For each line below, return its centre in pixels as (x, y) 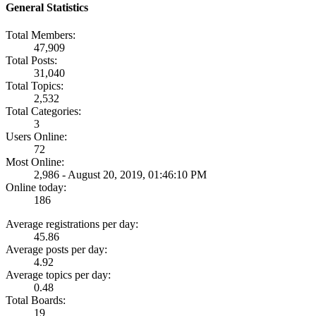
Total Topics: (35, 86)
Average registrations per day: (72, 224)
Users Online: (36, 137)
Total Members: (41, 35)
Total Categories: (43, 111)
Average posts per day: (56, 250)
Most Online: (35, 162)
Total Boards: (36, 300)
